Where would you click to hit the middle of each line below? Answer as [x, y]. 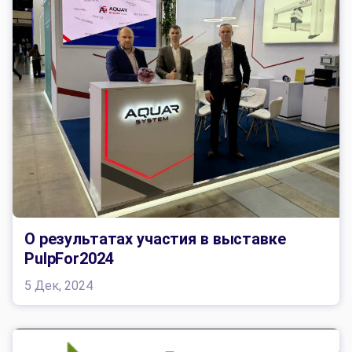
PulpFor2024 [69, 259]
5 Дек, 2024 [59, 286]
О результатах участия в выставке [155, 239]
